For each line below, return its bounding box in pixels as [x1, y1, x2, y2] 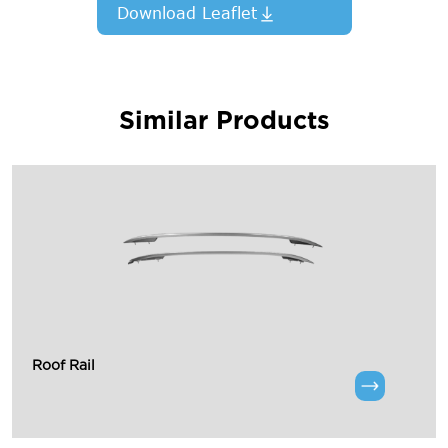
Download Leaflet [116, 3, 257, 22]
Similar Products [118, 104, 330, 135]
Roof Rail [32, 356, 95, 373]
